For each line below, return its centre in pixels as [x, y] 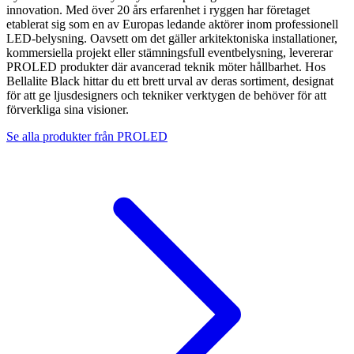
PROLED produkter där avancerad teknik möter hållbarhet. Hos [166, 66]
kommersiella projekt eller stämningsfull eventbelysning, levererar [169, 52]
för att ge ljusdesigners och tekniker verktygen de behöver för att [166, 95]
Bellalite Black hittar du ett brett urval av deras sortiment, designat [170, 81]
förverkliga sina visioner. [68, 109]
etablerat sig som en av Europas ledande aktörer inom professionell [172, 24]
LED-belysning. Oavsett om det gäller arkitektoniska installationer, [172, 38]
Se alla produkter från [62, 136]
